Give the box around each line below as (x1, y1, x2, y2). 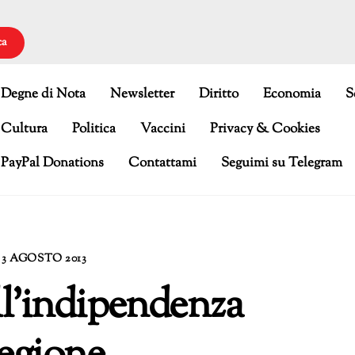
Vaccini (140, 119, 186, 139)
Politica (72, 119, 116, 139)
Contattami (128, 154, 197, 174)
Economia (262, 84, 321, 104)
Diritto (199, 84, 239, 104)
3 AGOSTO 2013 (2, 251, 87, 268)
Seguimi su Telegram (221, 154, 343, 174)
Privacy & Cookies (209, 119, 320, 139)
